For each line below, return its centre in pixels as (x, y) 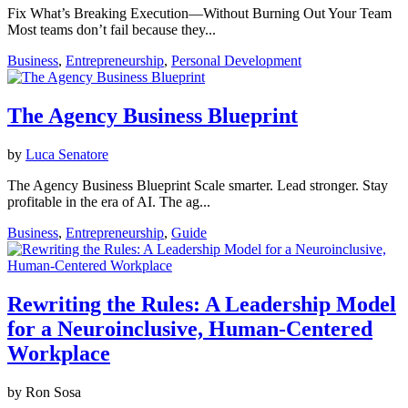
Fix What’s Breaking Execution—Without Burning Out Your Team (199, 14)
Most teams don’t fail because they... (112, 30)
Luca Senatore (67, 154)
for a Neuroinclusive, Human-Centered (190, 328)
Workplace (59, 353)
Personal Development (236, 61)
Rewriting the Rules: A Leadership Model (202, 304)
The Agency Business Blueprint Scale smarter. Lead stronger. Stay (198, 185)
